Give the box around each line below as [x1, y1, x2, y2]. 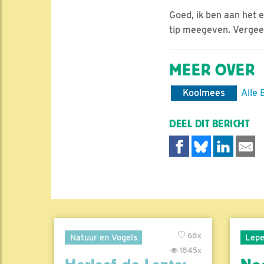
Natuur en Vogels [70, 232, 137, 242]
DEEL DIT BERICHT [169, 118, 250, 130]
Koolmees [183, 87, 225, 99]
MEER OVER [169, 61, 255, 80]
